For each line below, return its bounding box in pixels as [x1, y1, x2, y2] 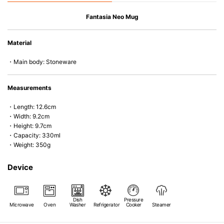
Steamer [152, 201, 171, 207]
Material [7, 39, 31, 46]
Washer [69, 201, 85, 207]
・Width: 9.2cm [7, 112, 49, 120]
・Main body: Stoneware [7, 58, 76, 65]
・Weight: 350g [7, 141, 50, 148]
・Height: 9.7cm [7, 122, 51, 129]
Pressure [124, 196, 143, 202]
